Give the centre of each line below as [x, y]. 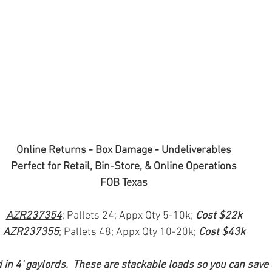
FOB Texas [124, 183]
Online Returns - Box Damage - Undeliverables [124, 151]
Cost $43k [222, 233]
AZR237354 [34, 216]
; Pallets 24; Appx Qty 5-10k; [128, 216]
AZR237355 [31, 233]
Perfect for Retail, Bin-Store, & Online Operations [124, 167]
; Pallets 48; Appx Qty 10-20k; [128, 233]
